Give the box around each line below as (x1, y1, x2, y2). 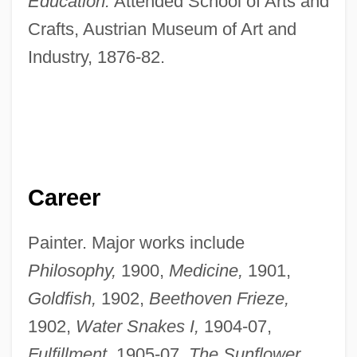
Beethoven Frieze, (148, 288, 289, 308)
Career (27, 184, 100, 210)
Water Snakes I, (75, 316, 199, 336)
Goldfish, (27, 288, 96, 308)
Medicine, (168, 260, 243, 280)
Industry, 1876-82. (27, 47, 165, 68)
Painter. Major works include (27, 232, 245, 253)
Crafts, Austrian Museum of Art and (27, 19, 296, 40)
